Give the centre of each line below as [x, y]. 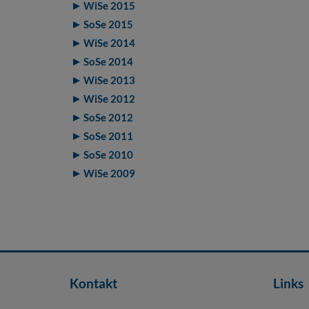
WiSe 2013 [109, 80]
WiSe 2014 [109, 43]
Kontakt [93, 283]
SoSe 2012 [108, 117]
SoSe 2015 [108, 24]
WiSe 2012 [109, 99]
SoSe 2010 [108, 154]
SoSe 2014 [108, 61]
